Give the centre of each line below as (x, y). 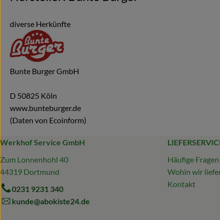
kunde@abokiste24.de (51, 201)
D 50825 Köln (33, 95)
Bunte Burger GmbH (44, 71)
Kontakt (181, 184)
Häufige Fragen (193, 159)
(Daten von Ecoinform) (48, 120)
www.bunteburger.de (45, 108)
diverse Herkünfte (40, 24)
